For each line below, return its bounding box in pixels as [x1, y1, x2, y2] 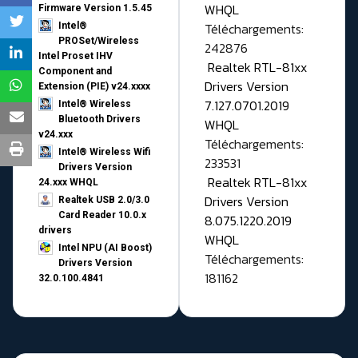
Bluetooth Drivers [58, 113, 141, 125]
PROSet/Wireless [58, 35, 139, 47]
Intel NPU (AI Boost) [58, 242, 152, 254]
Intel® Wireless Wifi [58, 146, 150, 158]
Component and [38, 66, 112, 78]
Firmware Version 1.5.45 [38, 2, 152, 14]
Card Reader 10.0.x [58, 209, 146, 221]
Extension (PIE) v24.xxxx [38, 81, 150, 93]
